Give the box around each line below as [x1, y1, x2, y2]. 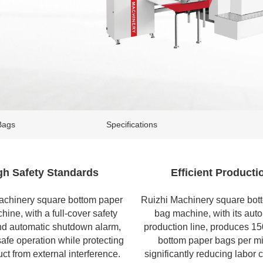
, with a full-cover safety [21, 208, 117, 218]
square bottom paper [36, 194, 123, 205]
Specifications [106, 120, 157, 129]
